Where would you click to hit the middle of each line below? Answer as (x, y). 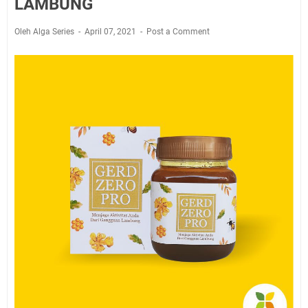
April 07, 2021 (111, 32)
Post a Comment (178, 32)
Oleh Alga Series (45, 32)
